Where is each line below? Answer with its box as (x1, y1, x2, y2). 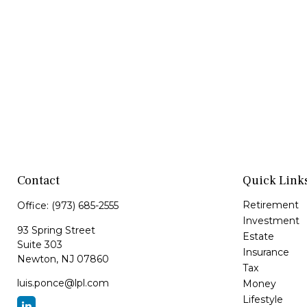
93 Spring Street (17, 224, 95, 236)
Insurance (242, 246, 289, 258)
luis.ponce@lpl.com (17, 277, 109, 289)
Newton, (17, 253, 58, 265)
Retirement (242, 199, 299, 211)
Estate (242, 230, 274, 243)
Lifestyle (242, 293, 283, 306)
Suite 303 (17, 238, 62, 251)
